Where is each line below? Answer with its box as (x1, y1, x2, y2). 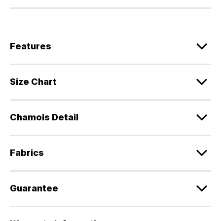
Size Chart (10, 76, 57, 87)
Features (10, 40, 51, 51)
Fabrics (10, 147, 44, 158)
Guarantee (10, 183, 58, 193)
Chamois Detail (10, 111, 78, 122)
